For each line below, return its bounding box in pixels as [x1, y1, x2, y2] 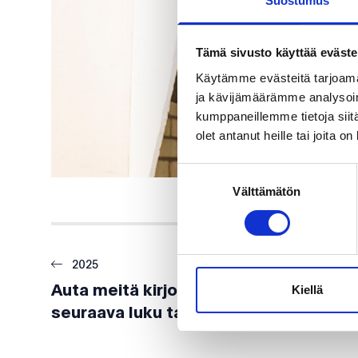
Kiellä [291, 282, 324, 296]
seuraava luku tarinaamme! [51, 304, 268, 321]
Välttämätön [233, 184, 301, 198]
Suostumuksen [177, 165, 257, 180]
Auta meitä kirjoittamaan [51, 282, 249, 299]
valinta [177, 185, 211, 199]
